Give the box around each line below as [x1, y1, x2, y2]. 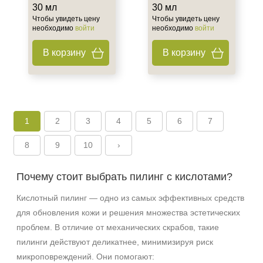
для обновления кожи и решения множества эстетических [16, 208, 240, 217]
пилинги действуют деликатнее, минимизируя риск [16, 237, 213, 247]
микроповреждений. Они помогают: [16, 252, 154, 261]
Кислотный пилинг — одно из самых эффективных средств [16, 193, 244, 203]
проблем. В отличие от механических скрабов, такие [16, 222, 219, 232]
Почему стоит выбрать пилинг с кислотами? [16, 171, 232, 183]
